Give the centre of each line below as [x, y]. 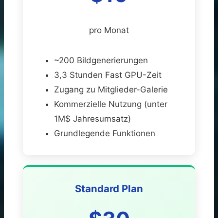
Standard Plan [109, 188]
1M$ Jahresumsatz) [92, 118]
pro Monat [109, 30]
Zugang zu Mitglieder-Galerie [111, 89]
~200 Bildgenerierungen [101, 60]
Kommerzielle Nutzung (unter [111, 104]
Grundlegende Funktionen [105, 133]
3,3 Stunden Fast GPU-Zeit [108, 75]
